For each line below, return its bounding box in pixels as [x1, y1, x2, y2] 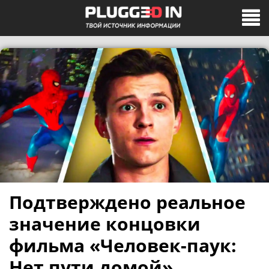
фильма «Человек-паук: [9, 233, 237, 258]
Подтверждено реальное [9, 190, 246, 214]
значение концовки [9, 211, 201, 236]
